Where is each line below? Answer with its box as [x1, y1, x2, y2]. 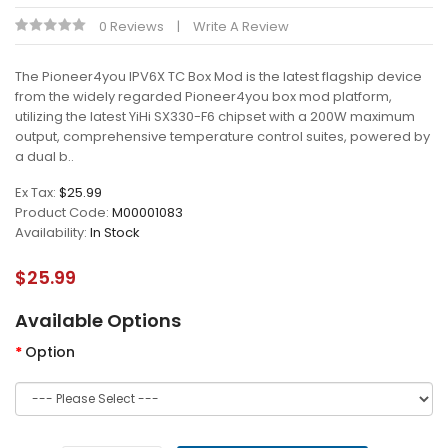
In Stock [90, 223, 140, 242]
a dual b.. [15, 147, 74, 166]
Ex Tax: [15, 183, 59, 202]
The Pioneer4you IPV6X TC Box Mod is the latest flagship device [15, 67, 422, 86]
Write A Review [193, 17, 289, 36]
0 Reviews [99, 17, 164, 36]
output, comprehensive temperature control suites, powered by [15, 127, 430, 146]
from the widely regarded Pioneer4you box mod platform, [15, 87, 392, 106]
